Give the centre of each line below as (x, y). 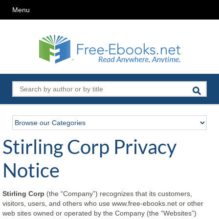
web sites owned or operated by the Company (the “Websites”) (99, 213)
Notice (31, 170)
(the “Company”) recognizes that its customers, (118, 194)
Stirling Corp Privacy (89, 147)
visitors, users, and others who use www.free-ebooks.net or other (103, 203)
